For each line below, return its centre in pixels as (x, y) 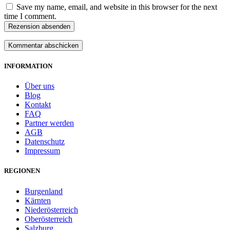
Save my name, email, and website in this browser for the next (117, 7)
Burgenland (44, 191)
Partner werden (49, 123)
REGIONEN (22, 171)
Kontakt (38, 105)
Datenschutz (45, 142)
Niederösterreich (51, 209)
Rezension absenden (39, 26)
